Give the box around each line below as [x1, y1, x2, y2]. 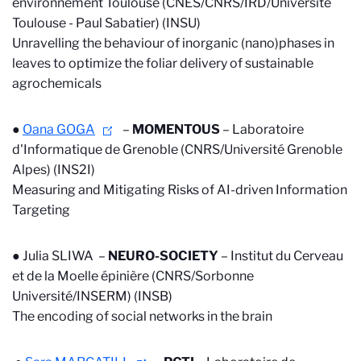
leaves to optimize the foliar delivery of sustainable [12, 56, 313, 71]
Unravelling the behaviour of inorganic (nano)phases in [12, 35, 334, 51]
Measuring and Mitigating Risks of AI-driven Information [12, 182, 347, 197]
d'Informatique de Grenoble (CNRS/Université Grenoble [12, 142, 342, 157]
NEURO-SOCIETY [108, 248, 218, 263]
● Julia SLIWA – [12, 248, 108, 263]
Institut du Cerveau [230, 248, 343, 263]
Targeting [12, 202, 70, 218]
